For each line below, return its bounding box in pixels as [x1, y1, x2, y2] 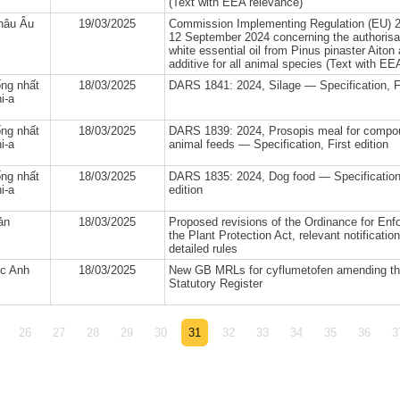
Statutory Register [168, 277, 262, 290]
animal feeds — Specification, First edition [168, 137, 388, 151]
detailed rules [168, 242, 237, 255]
